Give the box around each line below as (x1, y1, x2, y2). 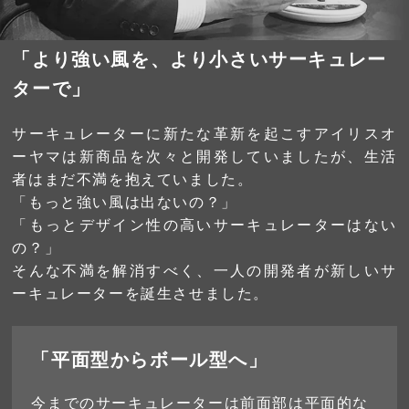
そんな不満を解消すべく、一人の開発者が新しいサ (12, 263, 397, 279)
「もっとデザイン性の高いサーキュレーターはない (12, 217, 397, 234)
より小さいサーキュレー (170, 49, 387, 70)
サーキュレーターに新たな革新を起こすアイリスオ (12, 126, 397, 142)
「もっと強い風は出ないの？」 (12, 194, 237, 211)
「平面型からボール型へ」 (31, 349, 268, 370)
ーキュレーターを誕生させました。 (12, 286, 270, 302)
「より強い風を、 (12, 49, 171, 70)
